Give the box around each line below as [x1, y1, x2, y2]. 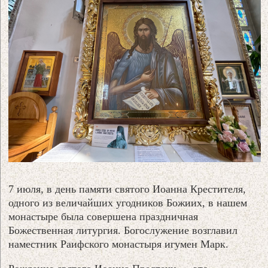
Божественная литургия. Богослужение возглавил [8, 224, 238, 236]
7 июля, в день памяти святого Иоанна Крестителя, [8, 182, 246, 195]
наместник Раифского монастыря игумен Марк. [8, 237, 229, 250]
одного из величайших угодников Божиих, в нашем [8, 196, 248, 209]
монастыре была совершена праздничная [8, 210, 199, 223]
